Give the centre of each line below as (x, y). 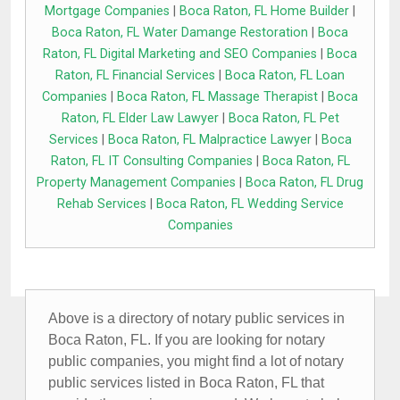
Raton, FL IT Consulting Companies (151, 162)
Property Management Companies (136, 183)
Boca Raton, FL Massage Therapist (217, 97)
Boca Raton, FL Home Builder (264, 12)
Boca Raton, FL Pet (283, 119)
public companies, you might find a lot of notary (196, 362)
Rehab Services (101, 204)
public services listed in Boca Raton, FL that (186, 383)
